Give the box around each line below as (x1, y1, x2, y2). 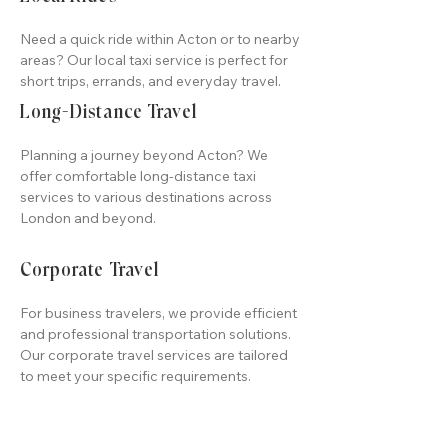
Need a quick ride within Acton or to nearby (20, 30, 300, 48)
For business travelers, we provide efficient (20, 304, 297, 322)
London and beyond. (20, 209, 156, 227)
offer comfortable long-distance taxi (20, 167, 256, 185)
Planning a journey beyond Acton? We (20, 146, 268, 164)
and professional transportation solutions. (20, 325, 291, 343)
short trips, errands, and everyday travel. (20, 72, 281, 90)
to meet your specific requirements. (20, 367, 251, 385)
